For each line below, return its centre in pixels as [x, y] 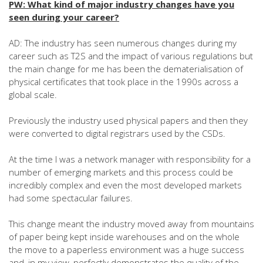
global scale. [33, 95]
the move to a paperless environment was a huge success [127, 249]
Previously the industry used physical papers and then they [128, 120]
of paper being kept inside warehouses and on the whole [124, 237]
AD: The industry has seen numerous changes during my [123, 43]
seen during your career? [64, 17]
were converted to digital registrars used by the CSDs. [117, 133]
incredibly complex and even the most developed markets [125, 185]
